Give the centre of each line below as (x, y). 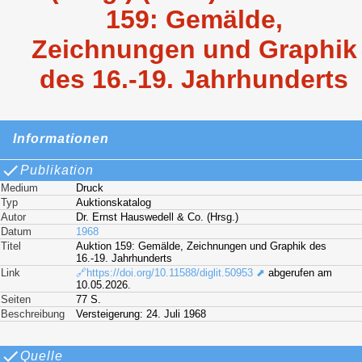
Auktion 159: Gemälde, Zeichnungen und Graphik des (202, 246)
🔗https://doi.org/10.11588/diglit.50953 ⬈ (171, 272)
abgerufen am (299, 272)
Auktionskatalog (114, 202)
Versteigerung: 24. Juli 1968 (141, 314)
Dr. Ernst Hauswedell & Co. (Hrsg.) (158, 217)
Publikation (57, 170)
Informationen (61, 139)
